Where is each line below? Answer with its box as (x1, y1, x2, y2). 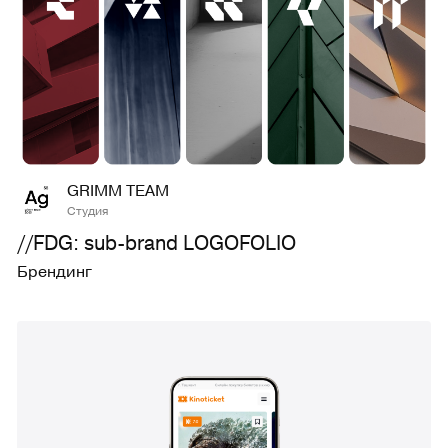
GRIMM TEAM (66, 179, 169, 202)
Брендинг (16, 260, 92, 283)
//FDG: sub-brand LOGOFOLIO (16, 228, 296, 258)
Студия (66, 201, 109, 220)
